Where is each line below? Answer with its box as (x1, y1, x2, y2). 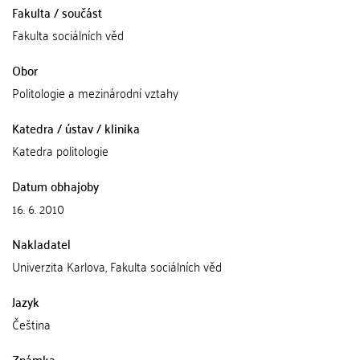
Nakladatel (12, 232, 71, 255)
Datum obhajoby (12, 174, 99, 197)
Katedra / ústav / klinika (12, 117, 140, 139)
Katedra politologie (12, 139, 108, 162)
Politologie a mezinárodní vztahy (12, 81, 178, 104)
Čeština (12, 313, 51, 335)
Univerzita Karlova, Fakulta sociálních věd (12, 255, 222, 277)
